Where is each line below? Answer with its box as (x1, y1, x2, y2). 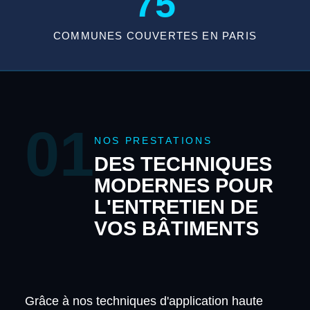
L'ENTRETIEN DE (93, 195, 258, 218)
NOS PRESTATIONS (93, 135, 212, 146)
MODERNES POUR (93, 174, 273, 197)
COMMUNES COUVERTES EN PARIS (53, 30, 257, 42)
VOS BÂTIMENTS (93, 217, 259, 239)
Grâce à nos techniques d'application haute (24, 293, 263, 308)
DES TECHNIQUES (93, 152, 272, 175)
